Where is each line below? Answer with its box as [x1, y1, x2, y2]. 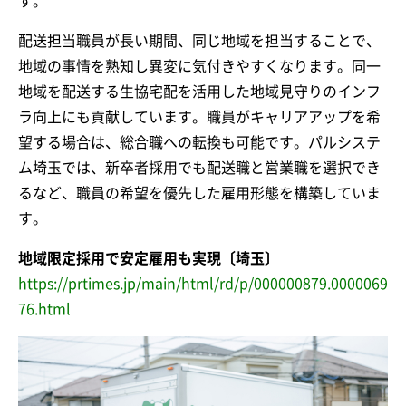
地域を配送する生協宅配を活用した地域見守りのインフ [18, 83, 381, 99]
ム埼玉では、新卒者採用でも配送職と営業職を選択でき [18, 159, 381, 175]
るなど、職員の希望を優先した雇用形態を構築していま [18, 185, 381, 200]
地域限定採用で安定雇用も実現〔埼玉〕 [18, 250, 279, 266]
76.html [18, 301, 71, 316]
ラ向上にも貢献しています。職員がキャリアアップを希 [18, 109, 381, 124]
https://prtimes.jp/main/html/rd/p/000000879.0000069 [18, 275, 388, 291]
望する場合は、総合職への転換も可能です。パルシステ [18, 134, 381, 150]
